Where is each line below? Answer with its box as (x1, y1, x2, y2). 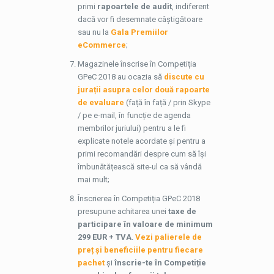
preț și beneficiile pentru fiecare (77, 245, 203, 254)
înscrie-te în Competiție (114, 258, 206, 267)
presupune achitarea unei (77, 207, 168, 216)
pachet (77, 258, 105, 267)
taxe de (168, 207, 196, 216)
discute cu (163, 72, 204, 81)
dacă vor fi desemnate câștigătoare (77, 15, 202, 24)
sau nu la (77, 28, 111, 37)
